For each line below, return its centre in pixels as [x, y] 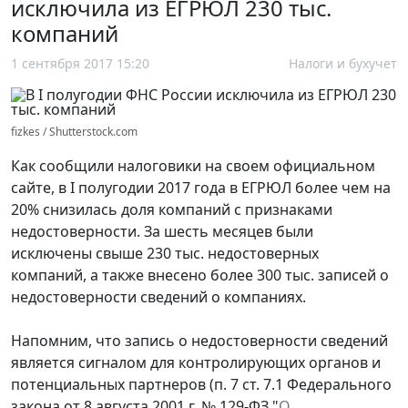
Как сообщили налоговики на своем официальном [193, 165]
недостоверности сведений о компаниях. [158, 296]
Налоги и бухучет [343, 63]
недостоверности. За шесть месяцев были [162, 231]
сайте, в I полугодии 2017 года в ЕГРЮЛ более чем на [201, 187]
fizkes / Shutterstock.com [74, 131]
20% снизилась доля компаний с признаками [172, 209]
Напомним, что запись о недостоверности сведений [199, 340]
